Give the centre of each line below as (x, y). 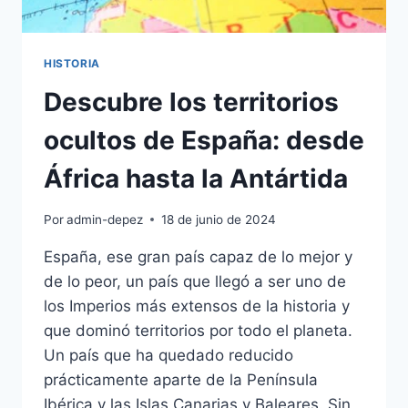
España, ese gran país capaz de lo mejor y (198, 256)
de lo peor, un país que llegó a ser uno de (195, 281)
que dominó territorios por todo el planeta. (198, 330)
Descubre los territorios (191, 102)
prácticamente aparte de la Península (181, 379)
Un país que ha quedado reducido (168, 355)
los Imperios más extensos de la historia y (197, 306)
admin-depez (105, 219)
